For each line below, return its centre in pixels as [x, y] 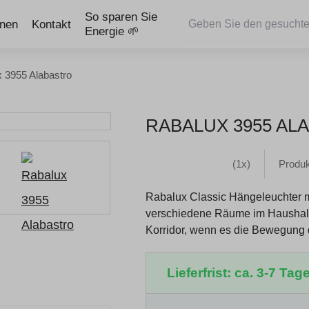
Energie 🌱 [112, 31]
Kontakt [51, 24]
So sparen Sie [121, 17]
